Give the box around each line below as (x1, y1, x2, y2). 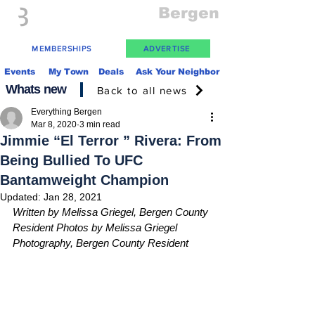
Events (4, 67, 35, 77)
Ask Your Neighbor (136, 67, 219, 77)
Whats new (6, 82, 66, 96)
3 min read (79, 120, 120, 129)
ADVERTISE (143, 44, 190, 53)
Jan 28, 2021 (44, 191, 102, 202)
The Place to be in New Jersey (81, 23, 206, 34)
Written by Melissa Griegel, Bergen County (13, 206, 211, 218)
